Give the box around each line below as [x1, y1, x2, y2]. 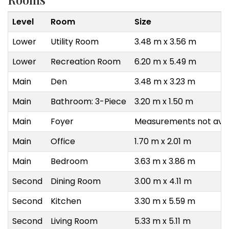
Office [51, 135, 75, 148]
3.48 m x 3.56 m [134, 36, 196, 48]
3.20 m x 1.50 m [134, 96, 193, 108]
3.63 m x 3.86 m [134, 155, 195, 168]
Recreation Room [51, 56, 121, 68]
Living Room [51, 215, 98, 227]
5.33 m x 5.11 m [134, 215, 191, 227]
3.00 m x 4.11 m [134, 175, 192, 188]
